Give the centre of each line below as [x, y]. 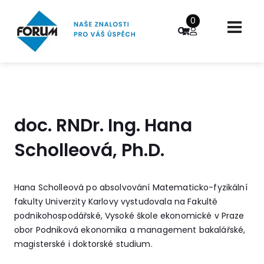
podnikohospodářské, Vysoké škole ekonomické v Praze [129, 216]
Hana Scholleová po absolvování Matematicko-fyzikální [131, 187]
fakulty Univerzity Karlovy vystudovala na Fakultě [116, 202]
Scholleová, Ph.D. [89, 150]
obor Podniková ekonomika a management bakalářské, [130, 230]
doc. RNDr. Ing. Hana [103, 126]
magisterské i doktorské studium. [83, 244]
